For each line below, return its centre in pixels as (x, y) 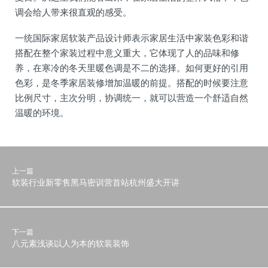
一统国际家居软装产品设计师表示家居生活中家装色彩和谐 (132, 37)
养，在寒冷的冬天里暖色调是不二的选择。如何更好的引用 (132, 67)
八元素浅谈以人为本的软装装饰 (71, 243)
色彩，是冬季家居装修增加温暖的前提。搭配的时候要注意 (132, 82)
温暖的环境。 (42, 112)
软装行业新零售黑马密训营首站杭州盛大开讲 (96, 182)
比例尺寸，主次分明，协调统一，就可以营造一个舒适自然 (132, 97)
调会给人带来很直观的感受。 (73, 12)
